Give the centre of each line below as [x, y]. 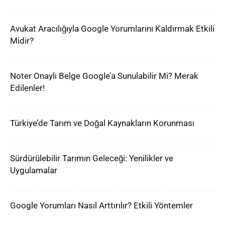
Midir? [22, 41]
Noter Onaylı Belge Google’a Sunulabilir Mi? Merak [104, 76]
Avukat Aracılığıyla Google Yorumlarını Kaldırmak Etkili [112, 29]
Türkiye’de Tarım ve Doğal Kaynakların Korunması [102, 123]
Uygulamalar [34, 170]
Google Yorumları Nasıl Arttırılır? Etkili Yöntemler [101, 205]
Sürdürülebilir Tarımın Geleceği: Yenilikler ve [92, 158]
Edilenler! [27, 88]
